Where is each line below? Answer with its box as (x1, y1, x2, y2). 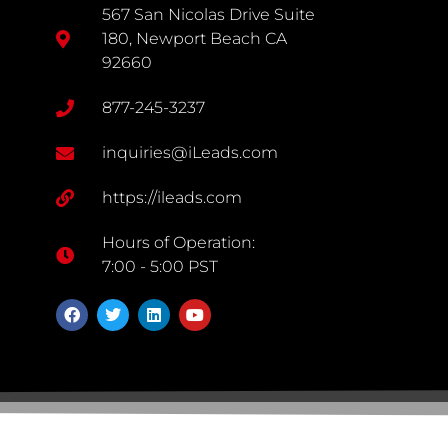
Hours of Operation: (102, 232, 256, 252)
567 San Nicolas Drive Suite (102, 4, 316, 24)
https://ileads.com (102, 187, 243, 207)
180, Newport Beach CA (102, 28, 288, 48)
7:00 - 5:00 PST (102, 256, 219, 276)
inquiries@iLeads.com (102, 142, 279, 162)
